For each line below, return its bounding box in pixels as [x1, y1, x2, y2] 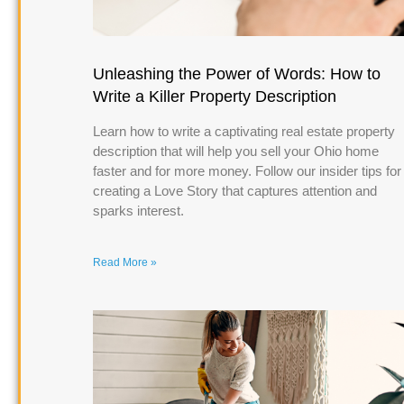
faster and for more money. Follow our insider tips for [93, 163, 401, 179]
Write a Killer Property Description [93, 87, 336, 106]
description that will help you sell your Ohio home [93, 143, 379, 160]
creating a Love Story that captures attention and [93, 183, 377, 199]
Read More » [93, 256, 157, 270]
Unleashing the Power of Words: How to [93, 65, 381, 84]
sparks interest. [93, 203, 184, 219]
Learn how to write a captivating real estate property [93, 124, 395, 140]
